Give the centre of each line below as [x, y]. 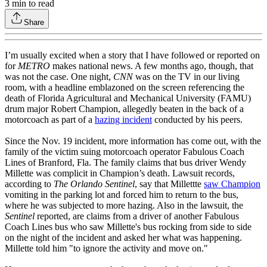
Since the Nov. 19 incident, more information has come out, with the [133, 141]
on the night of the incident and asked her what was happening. [123, 238]
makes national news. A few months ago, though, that [152, 66]
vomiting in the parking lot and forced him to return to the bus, [122, 195]
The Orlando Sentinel [94, 184]
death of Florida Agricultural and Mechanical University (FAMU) [128, 98]
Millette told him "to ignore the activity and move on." [106, 249]
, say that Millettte [169, 184]
